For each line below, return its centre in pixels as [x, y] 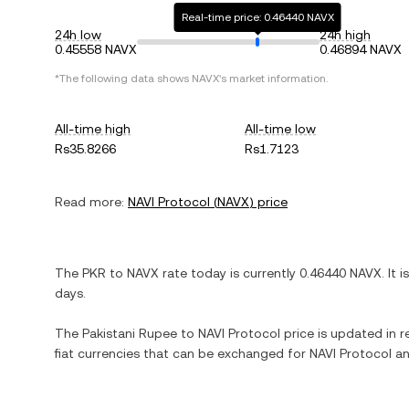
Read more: [89, 202]
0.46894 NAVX [361, 49]
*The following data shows [123, 79]
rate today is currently [229, 273]
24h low [78, 35]
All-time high [93, 129]
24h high [345, 35]
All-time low [281, 129]
